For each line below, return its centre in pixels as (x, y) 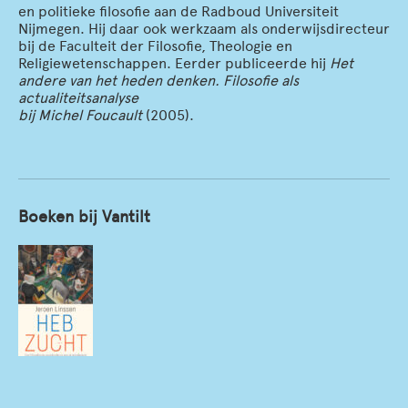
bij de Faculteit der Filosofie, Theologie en (155, 46)
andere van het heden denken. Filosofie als (158, 81)
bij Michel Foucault (80, 116)
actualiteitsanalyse (78, 98)
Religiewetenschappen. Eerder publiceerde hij (174, 64)
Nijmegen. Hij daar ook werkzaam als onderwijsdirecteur (204, 29)
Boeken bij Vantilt (84, 217)
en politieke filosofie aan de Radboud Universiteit (178, 12)
